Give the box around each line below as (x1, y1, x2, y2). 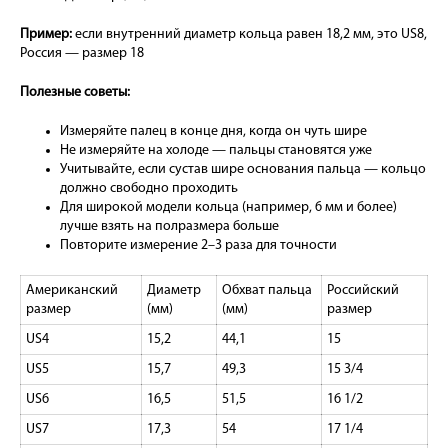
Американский (26, 282, 118, 298)
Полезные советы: (20, 84, 130, 100)
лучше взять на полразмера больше (60, 218, 279, 234)
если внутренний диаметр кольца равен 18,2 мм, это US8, (72, 26, 427, 42)
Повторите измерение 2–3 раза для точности (60, 237, 337, 253)
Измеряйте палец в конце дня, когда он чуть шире (60, 123, 367, 139)
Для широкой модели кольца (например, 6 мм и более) (60, 199, 397, 215)
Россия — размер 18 (20, 45, 144, 61)
